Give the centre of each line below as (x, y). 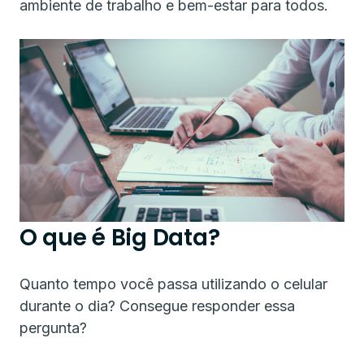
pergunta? (55, 327)
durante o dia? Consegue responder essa (157, 305)
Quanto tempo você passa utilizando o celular (173, 284)
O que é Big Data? (120, 237)
